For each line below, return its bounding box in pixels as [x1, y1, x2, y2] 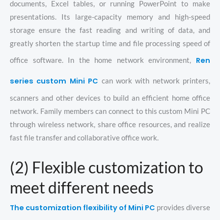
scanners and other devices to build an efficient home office [10, 94, 210, 103]
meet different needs [10, 177, 154, 197]
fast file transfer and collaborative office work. [10, 134, 159, 142]
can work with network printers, [98, 77, 210, 85]
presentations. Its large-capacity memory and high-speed [10, 13, 210, 22]
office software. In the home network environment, [10, 56, 196, 65]
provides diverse [155, 203, 210, 212]
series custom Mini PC [10, 76, 99, 86]
